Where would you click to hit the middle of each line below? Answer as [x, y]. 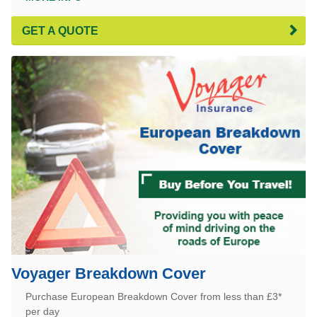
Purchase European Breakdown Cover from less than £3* [153, 296]
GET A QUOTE [60, 30]
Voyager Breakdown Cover [108, 273]
